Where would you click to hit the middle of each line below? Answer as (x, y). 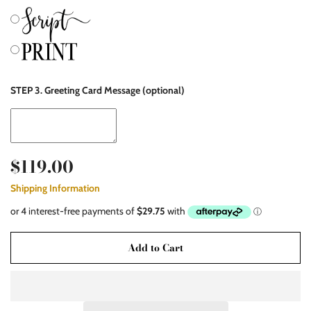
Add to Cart (155, 248)
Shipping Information (55, 188)
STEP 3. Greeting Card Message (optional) (98, 90)
